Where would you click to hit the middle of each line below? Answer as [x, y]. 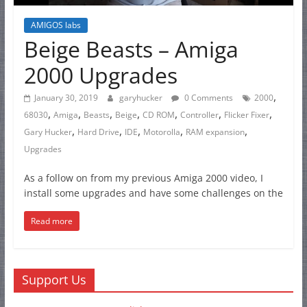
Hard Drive [98, 132]
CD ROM [158, 114]
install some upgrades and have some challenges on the [153, 193]
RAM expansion [215, 132]
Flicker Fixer [246, 114]
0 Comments [207, 97]
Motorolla [161, 132]
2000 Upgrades [100, 75]
